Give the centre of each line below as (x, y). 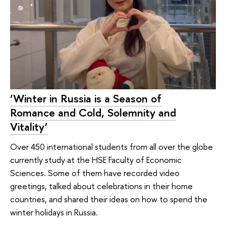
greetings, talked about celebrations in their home (101, 186)
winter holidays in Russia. (54, 212)
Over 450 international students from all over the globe (111, 147)
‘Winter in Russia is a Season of (86, 98)
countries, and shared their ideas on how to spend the (109, 199)
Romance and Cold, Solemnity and (93, 112)
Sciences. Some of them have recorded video (95, 173)
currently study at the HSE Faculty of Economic (96, 160)
